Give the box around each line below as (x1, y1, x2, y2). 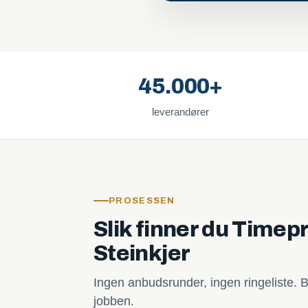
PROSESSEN (109, 196, 175, 206)
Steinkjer (93, 241, 190, 265)
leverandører (152, 106, 209, 118)
